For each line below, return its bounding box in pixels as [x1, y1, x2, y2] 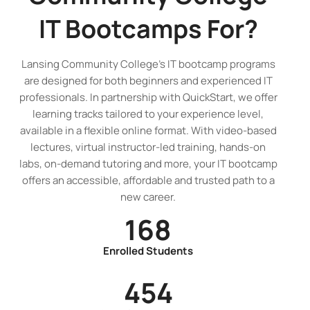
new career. [120, 190, 176, 204]
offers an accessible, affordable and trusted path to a [21, 173, 275, 188]
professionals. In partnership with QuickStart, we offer [19, 90, 277, 104]
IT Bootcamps [38, 12, 207, 46]
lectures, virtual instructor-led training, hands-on [30, 140, 266, 154]
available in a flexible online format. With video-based [19, 123, 277, 138]
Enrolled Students [103, 244, 193, 258]
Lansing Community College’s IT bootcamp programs [21, 57, 275, 71]
